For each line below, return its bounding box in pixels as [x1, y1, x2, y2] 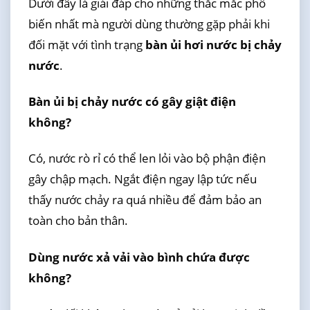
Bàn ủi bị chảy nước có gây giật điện [28, 93, 236, 110]
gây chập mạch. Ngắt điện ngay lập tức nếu [28, 171, 257, 188]
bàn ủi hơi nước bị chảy [145, 36, 282, 53]
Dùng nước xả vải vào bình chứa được [28, 248, 250, 265]
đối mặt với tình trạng [28, 36, 145, 53]
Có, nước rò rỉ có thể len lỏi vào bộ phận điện [28, 150, 266, 167]
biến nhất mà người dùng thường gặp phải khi [28, 15, 270, 32]
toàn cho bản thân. [28, 212, 128, 229]
